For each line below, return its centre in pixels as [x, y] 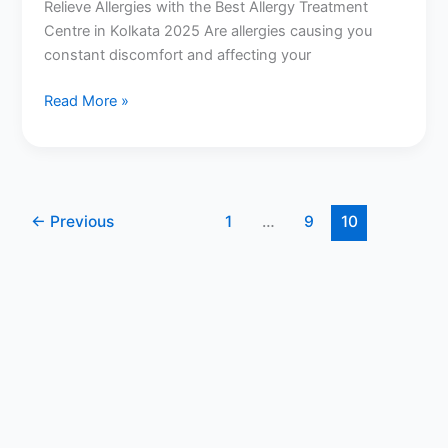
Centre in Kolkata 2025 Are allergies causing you [208, 31]
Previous [80, 221]
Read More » [87, 101]
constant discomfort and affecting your [178, 55]
